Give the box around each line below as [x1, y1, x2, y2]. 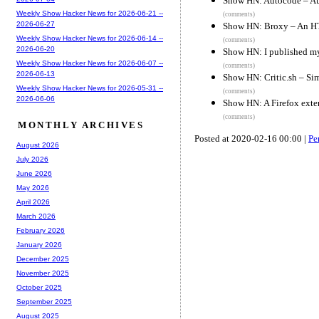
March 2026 [16, 212, 56, 221]
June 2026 [16, 169, 52, 178]
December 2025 [16, 255, 69, 263]
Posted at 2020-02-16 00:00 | [194, 132, 308, 144]
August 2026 [16, 141, 59, 150]
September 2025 [16, 298, 72, 306]
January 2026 [16, 241, 62, 249]
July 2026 [16, 155, 48, 164]
